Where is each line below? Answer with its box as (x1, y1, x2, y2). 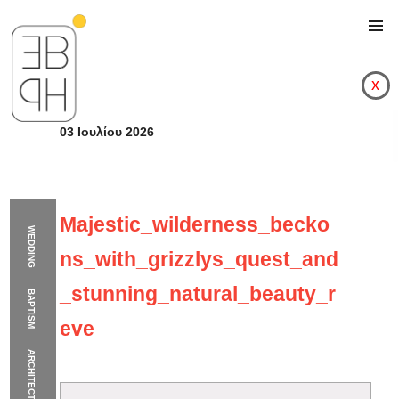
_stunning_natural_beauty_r (60, 282, 337, 306)
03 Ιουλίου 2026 (60, 125, 155, 140)
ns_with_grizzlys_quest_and (60, 248, 339, 272)
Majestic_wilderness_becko (60, 213, 330, 237)
